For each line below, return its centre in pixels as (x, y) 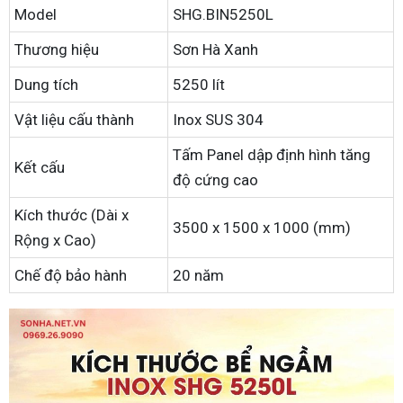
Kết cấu (41, 167)
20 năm (198, 275)
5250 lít (199, 84)
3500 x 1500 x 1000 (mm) (262, 227)
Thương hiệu (57, 49)
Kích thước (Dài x (72, 215)
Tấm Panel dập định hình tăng (272, 154)
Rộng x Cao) (55, 240)
